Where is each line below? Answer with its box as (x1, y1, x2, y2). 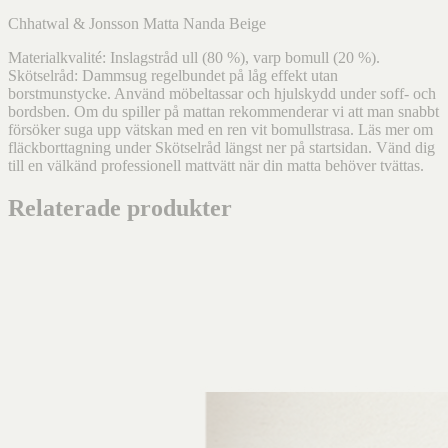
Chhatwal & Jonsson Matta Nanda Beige (8, 14, 266, 32)
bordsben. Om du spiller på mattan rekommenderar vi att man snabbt (8, 102, 439, 120)
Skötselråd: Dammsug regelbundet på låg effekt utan (8, 66, 338, 84)
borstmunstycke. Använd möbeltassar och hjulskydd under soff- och (8, 84, 436, 102)
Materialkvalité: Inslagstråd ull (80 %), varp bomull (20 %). (8, 48, 380, 66)
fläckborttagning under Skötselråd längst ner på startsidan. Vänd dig (8, 138, 435, 156)
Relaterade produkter (8, 194, 232, 221)
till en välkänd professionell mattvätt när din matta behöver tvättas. (8, 156, 424, 174)
